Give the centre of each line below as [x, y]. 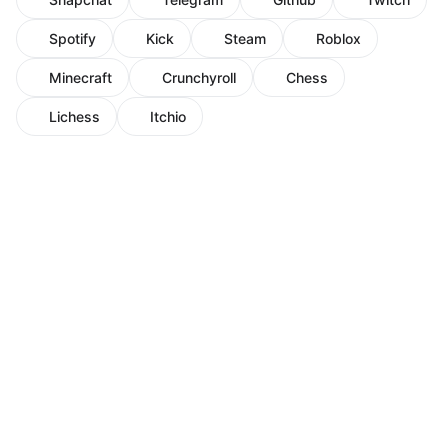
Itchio [168, 117]
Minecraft [80, 78]
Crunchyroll [199, 78]
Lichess [74, 117]
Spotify [72, 39]
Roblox [338, 39]
